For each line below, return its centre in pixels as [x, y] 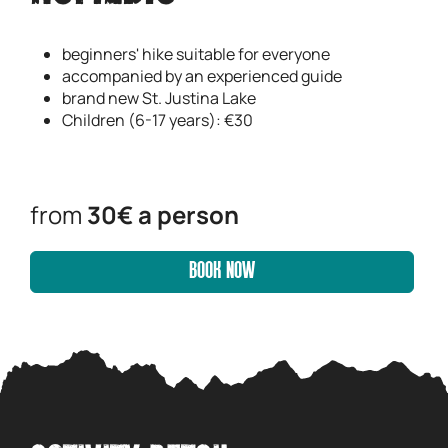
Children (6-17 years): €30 [157, 120]
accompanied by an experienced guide [202, 76]
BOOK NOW [222, 272]
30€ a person [163, 214]
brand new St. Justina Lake [159, 98]
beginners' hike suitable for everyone [196, 54]
